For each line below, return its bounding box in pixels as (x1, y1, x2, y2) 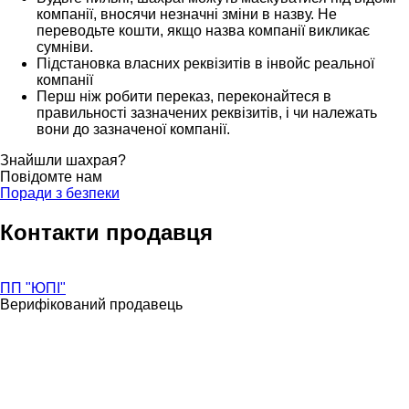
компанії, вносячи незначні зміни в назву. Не (37, 5, 337, 22)
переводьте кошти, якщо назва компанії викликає (37, 22, 370, 38)
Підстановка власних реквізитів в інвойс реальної (37, 55, 374, 71)
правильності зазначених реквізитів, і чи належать (37, 104, 377, 121)
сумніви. (37, 38, 93, 55)
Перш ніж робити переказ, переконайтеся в (37, 88, 331, 104)
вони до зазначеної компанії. (37, 121, 230, 137)
